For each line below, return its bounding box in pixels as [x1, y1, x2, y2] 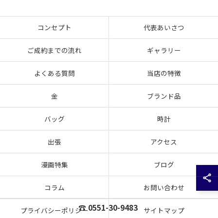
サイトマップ [143, 205, 184, 215]
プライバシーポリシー [20, 205, 89, 215]
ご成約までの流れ [27, 45, 82, 55]
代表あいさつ [143, 22, 184, 32]
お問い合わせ [143, 182, 184, 192]
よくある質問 [34, 68, 75, 78]
